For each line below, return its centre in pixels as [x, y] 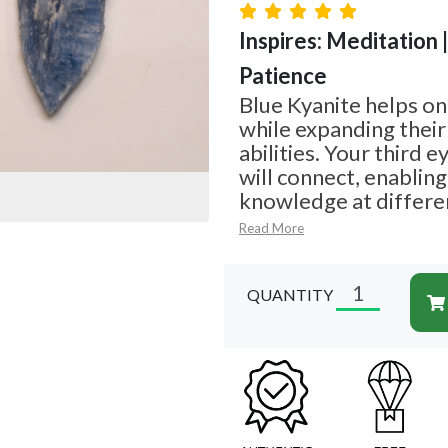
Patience [283, 76]
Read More [271, 228]
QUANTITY [290, 295]
